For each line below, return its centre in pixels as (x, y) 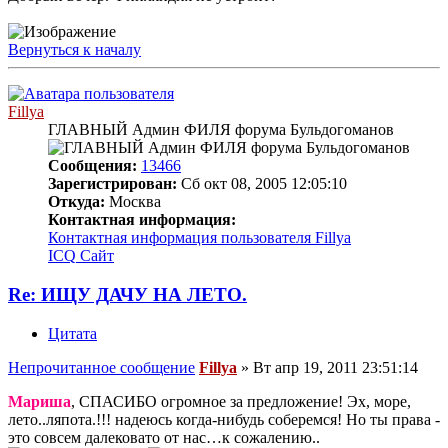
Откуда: (76, 202)
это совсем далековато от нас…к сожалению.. (164, 437)
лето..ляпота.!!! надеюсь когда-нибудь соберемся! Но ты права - (224, 419)
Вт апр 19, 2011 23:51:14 (335, 367)
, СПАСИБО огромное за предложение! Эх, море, (241, 401)
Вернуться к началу (74, 50)
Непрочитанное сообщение (101, 367)
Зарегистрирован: (112, 184)
